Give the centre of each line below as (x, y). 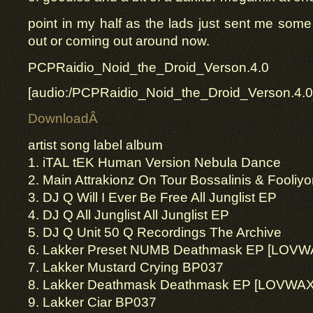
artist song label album (95, 145)
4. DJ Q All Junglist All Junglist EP (129, 215)
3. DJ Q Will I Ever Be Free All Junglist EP (152, 197)
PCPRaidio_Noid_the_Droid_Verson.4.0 (148, 67)
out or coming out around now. (119, 41)
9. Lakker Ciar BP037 (92, 302)
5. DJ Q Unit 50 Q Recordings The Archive (155, 232)
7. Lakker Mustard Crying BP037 (126, 267)
